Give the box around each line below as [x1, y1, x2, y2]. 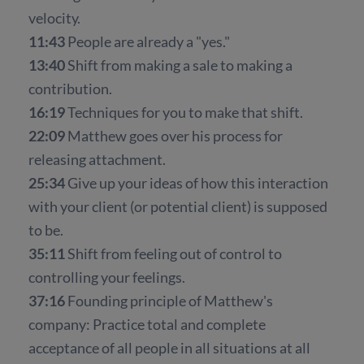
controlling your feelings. [28, 267, 185, 286]
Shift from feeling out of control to [67, 244, 282, 262]
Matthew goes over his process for [67, 126, 283, 145]
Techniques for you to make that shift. [67, 102, 303, 121]
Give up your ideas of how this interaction [67, 173, 328, 192]
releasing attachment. [28, 149, 166, 168]
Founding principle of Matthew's [67, 291, 273, 310]
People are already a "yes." [67, 32, 230, 50]
